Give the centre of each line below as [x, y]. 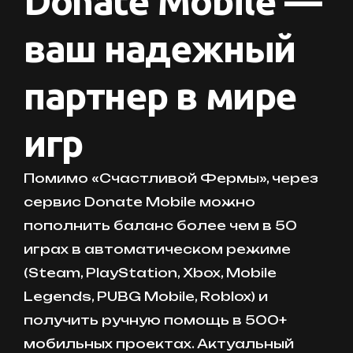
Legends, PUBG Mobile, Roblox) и [146, 297]
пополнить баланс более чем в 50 [160, 226]
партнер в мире [160, 96]
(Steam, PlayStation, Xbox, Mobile [150, 273]
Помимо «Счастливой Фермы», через [171, 178]
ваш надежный [160, 48]
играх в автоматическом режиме [157, 249]
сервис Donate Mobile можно [139, 202]
